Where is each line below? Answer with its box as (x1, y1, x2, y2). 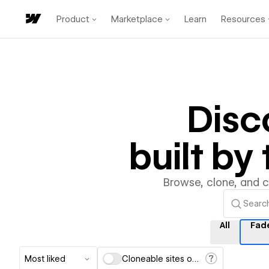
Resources (221, 13, 265, 25)
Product (56, 13, 89, 25)
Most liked (25, 254, 65, 264)
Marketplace (111, 13, 163, 25)
